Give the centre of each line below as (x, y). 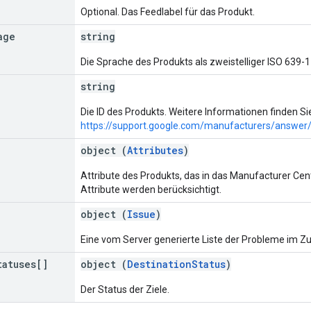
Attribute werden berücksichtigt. (151, 189)
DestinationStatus (176, 264)
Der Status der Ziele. (125, 289)
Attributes (155, 150)
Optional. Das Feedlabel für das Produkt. (168, 11)
